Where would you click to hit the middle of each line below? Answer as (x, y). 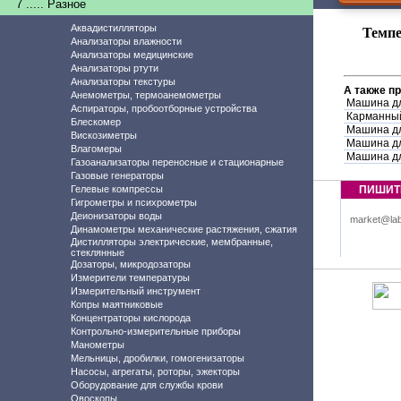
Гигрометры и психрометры (134, 202)
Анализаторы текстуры (123, 81)
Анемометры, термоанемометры (146, 95)
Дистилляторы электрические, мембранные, (172, 242)
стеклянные (98, 252)
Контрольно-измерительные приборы (156, 331)
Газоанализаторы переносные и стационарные (177, 162)
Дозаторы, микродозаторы (131, 264)
